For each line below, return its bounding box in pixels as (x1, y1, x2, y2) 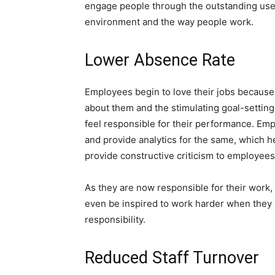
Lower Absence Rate (85, 50, 235, 70)
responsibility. (85, 214, 145, 225)
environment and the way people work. (85, 16, 254, 28)
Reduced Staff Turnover (85, 248, 259, 268)
